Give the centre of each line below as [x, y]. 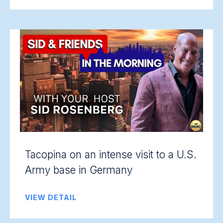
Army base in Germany [79, 170]
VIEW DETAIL [51, 197]
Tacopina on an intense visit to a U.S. [111, 155]
